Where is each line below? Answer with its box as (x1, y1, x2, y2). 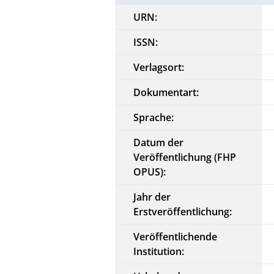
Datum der (133, 135, 184, 149)
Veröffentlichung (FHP (133, 150, 237, 164)
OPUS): (133, 165, 166, 179)
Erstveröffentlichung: (133, 204, 232, 218)
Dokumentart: (133, 85, 199, 99)
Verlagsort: (133, 60, 185, 74)
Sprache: (133, 110, 174, 124)
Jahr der (133, 190, 171, 204)
